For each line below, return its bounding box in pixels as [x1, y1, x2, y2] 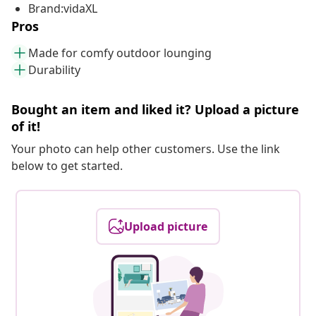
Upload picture [124, 219, 207, 235]
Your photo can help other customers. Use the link [11, 141, 280, 157]
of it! [11, 118, 40, 135]
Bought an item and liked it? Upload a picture [11, 101, 299, 119]
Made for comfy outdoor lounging [28, 45, 212, 61]
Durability [28, 62, 80, 78]
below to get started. [11, 158, 123, 174]
